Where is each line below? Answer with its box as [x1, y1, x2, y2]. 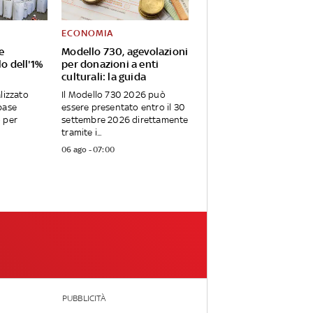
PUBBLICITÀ [61, 293, 105, 304]
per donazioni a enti [61, 58, 159, 71]
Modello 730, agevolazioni [61, 45, 189, 58]
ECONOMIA [61, 28, 114, 39]
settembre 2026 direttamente [61, 115, 189, 126]
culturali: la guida [61, 71, 147, 83]
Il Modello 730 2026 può [61, 89, 166, 101]
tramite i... [61, 127, 102, 138]
